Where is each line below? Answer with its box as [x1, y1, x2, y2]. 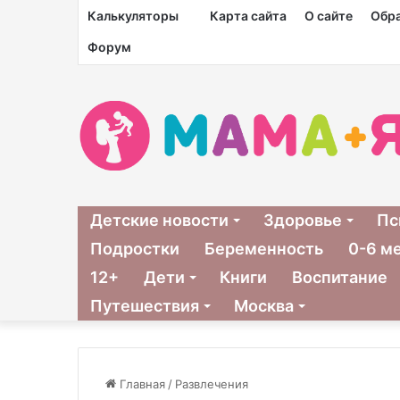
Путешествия [90, 296, 199, 315]
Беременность [204, 238, 323, 258]
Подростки [90, 238, 179, 258]
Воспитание [292, 267, 387, 287]
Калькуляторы [87, 8, 179, 23]
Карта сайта [210, 8, 287, 23]
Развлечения [175, 376, 248, 391]
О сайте [304, 8, 353, 23]
